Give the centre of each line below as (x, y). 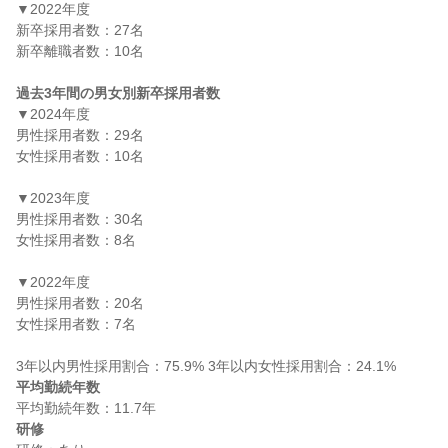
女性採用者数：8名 (76, 240)
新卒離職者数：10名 (80, 51)
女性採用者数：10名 (80, 156)
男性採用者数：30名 (80, 219)
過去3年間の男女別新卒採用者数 (118, 93)
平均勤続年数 (58, 387)
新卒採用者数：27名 (80, 30)
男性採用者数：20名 (80, 303)
